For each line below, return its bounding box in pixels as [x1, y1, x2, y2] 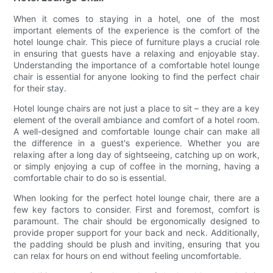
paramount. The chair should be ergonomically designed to [13, 216, 260, 227]
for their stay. [13, 83, 67, 94]
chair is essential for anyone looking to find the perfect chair [13, 71, 260, 82]
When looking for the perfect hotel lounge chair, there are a [13, 193, 260, 204]
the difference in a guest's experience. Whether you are [13, 138, 260, 149]
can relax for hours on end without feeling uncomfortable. [13, 250, 242, 261]
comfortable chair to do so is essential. [13, 172, 167, 183]
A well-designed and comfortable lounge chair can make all [13, 126, 260, 137]
